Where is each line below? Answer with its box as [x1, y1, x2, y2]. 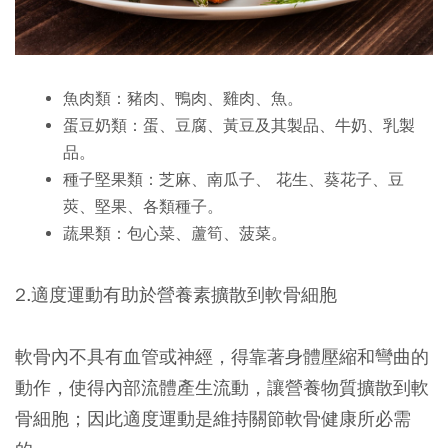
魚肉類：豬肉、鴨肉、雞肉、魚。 [62, 89, 303, 110]
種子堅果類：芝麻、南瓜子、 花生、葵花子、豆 [62, 170, 404, 191]
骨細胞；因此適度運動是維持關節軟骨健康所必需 [15, 407, 411, 431]
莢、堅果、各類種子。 [62, 197, 223, 218]
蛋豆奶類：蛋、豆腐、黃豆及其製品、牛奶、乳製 [62, 116, 415, 137]
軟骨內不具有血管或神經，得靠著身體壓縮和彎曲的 [15, 345, 429, 369]
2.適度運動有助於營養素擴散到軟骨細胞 [15, 283, 337, 307]
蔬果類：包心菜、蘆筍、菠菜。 [62, 224, 287, 245]
